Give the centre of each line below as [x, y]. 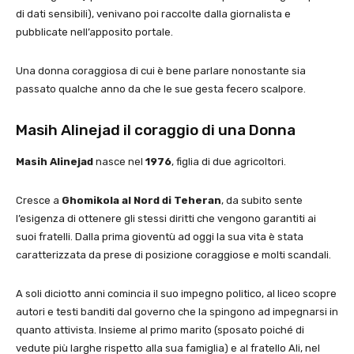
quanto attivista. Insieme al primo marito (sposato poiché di [160, 330]
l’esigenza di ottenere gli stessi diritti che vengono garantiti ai [166, 218]
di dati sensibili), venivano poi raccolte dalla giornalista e [153, 13]
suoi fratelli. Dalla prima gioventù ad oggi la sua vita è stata [160, 236]
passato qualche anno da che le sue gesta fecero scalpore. [161, 88]
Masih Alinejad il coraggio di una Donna [156, 130]
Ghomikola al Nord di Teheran [141, 200]
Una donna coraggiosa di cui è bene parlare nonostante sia [161, 70]
